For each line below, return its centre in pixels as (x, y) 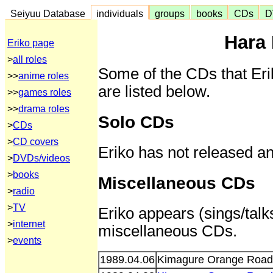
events (27, 240)
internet (29, 224)
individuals (120, 13)
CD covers (36, 142)
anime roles (44, 76)
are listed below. (154, 91)
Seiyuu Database (48, 13)
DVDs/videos (41, 158)
